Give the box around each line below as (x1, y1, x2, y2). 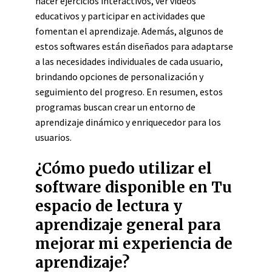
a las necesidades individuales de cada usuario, (35, 55, 223, 67)
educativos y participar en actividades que (35, 10, 205, 22)
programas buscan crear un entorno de (35, 101, 195, 113)
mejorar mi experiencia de (35, 234, 233, 253)
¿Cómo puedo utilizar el (35, 159, 212, 178)
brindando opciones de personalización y (35, 70, 203, 83)
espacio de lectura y (35, 197, 182, 216)
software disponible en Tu (35, 178, 232, 197)
